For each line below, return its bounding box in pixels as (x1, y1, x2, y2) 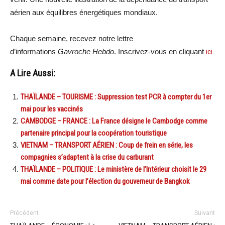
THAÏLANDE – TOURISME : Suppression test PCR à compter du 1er (21, 92, 211, 101)
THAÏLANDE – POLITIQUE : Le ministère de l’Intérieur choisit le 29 (21, 164, 206, 174)
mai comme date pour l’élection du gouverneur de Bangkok (21, 176, 190, 186)
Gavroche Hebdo (58, 47, 114, 56)
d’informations (10, 47, 58, 56)
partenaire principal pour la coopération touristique (21, 128, 167, 138)
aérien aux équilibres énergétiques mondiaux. (10, 8, 158, 17)
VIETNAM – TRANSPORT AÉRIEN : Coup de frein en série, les (21, 140, 193, 150)
